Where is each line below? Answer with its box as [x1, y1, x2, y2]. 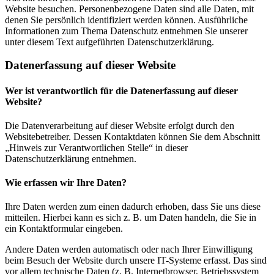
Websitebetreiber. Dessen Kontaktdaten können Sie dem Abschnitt [5, 131, 260, 142]
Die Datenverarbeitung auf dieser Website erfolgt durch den [5, 120, 234, 131]
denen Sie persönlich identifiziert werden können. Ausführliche [5, 14, 248, 25]
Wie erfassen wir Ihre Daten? [5, 177, 127, 188]
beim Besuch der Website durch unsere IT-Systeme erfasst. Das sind [5, 255, 267, 266]
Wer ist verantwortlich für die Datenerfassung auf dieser [5, 85, 238, 96]
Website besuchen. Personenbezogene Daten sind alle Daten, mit [5, 3, 254, 14]
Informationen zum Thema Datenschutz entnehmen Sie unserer [5, 25, 248, 36]
